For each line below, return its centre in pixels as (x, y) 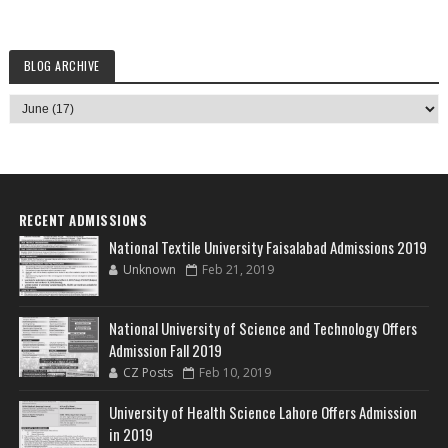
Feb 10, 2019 (234, 373)
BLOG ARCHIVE (61, 66)
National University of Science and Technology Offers (262, 328)
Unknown (149, 270)
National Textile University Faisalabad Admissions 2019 (267, 247)
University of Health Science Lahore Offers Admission (262, 412)
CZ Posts (147, 373)
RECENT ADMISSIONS (83, 220)
